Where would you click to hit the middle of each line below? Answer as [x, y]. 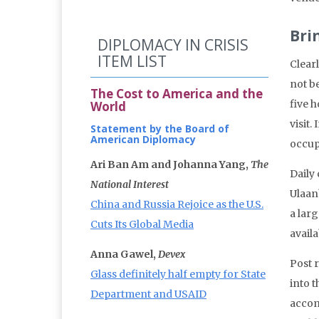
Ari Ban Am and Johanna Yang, [171, 165]
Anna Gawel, [124, 255]
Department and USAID [148, 294]
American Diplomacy [143, 140]
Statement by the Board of [160, 129]
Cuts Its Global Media [142, 225]
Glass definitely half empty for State [178, 274]
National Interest [130, 185]
